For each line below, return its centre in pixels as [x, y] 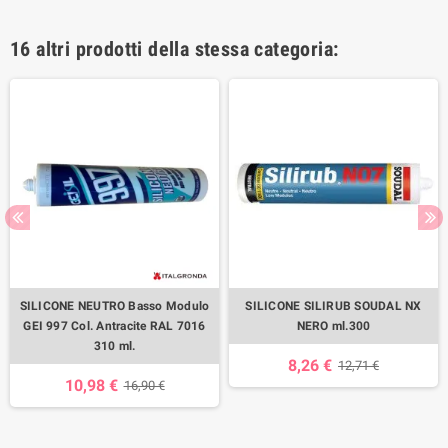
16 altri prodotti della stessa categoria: [174, 48]
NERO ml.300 [333, 325]
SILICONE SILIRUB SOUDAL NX [333, 305]
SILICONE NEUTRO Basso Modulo [114, 305]
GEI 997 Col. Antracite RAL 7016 [114, 325]
